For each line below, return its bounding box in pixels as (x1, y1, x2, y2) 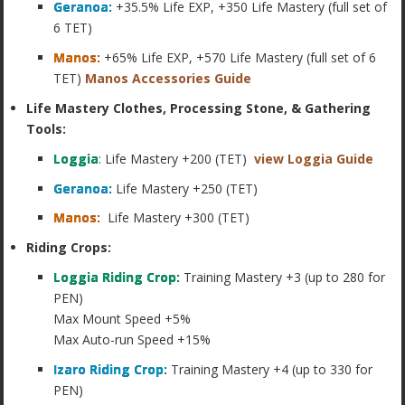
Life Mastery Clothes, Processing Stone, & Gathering (26, 99, 372, 117)
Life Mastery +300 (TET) (100, 209, 250, 227)
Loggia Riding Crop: (53, 268, 181, 286)
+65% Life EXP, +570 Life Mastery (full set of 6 (100, 49, 377, 67)
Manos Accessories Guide (85, 70, 252, 88)
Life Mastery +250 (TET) (116, 179, 259, 197)
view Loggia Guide (254, 149, 374, 167)
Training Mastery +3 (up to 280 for (180, 268, 386, 286)
